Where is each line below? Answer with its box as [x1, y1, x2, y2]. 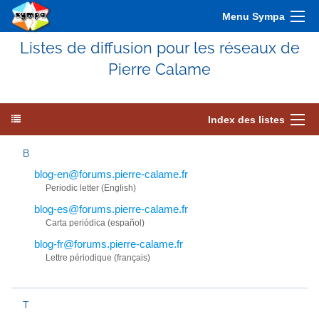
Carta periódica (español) [46, 218, 145, 228]
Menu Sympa [222, 11, 285, 22]
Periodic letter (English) [46, 183, 136, 193]
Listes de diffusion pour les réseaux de [19, 39, 300, 57]
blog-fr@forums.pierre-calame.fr [34, 238, 183, 250]
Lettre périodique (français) [46, 253, 150, 263]
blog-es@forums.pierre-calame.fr [34, 203, 188, 215]
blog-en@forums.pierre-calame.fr [34, 168, 188, 180]
